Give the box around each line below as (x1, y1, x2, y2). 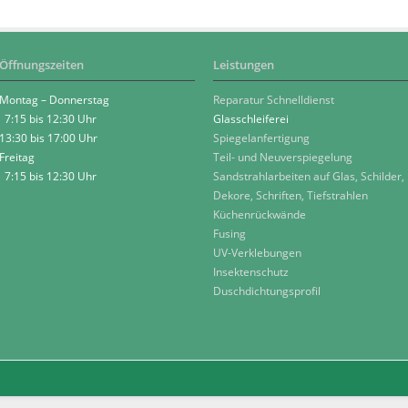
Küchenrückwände (213, 207, 306, 222)
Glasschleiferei (213, 111, 289, 127)
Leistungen (213, 56, 274, 73)
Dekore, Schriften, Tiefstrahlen (213, 188, 368, 203)
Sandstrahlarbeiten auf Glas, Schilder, (213, 168, 404, 184)
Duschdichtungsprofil (213, 283, 321, 299)
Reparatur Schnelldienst (213, 92, 334, 107)
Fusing (213, 226, 246, 241)
